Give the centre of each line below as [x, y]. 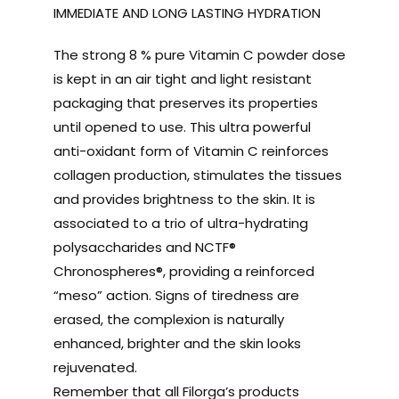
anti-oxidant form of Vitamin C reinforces [191, 151]
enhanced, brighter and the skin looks [177, 343]
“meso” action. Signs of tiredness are [176, 295]
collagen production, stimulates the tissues [197, 175]
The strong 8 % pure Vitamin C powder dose [199, 54]
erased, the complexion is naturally [168, 319]
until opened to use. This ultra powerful [182, 126]
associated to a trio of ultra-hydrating [180, 223]
